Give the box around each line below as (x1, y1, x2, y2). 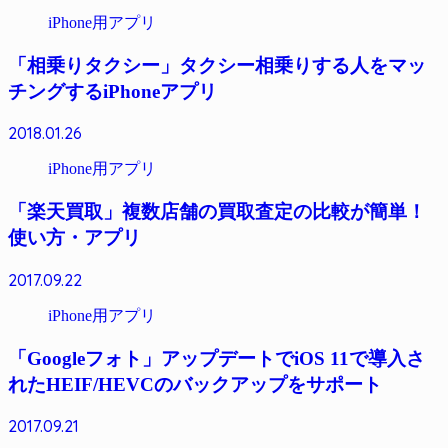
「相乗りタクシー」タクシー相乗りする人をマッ (8, 54, 426, 76)
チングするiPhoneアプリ (8, 80, 217, 102)
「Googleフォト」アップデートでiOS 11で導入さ (8, 347, 425, 369)
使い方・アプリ (8, 227, 141, 249)
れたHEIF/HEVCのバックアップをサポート (8, 373, 382, 395)
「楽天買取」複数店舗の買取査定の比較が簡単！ (8, 201, 426, 223)
